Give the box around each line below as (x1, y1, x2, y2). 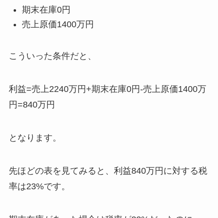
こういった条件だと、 (8, 51, 96, 61)
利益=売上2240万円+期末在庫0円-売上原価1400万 (8, 84, 206, 94)
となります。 (8, 132, 61, 143)
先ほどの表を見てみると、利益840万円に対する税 (8, 165, 207, 176)
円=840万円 (8, 100, 55, 110)
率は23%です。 (8, 181, 70, 191)
